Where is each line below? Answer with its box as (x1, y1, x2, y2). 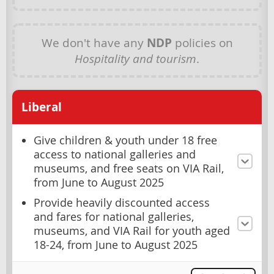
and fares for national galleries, (34, 209, 194, 224)
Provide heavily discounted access (34, 195, 210, 210)
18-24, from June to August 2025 (34, 237, 198, 252)
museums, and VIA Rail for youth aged (34, 223, 230, 238)
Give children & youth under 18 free (34, 133, 217, 147)
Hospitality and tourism (75, 50, 196, 66)
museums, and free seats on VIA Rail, (34, 161, 224, 176)
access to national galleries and (34, 147, 196, 161)
